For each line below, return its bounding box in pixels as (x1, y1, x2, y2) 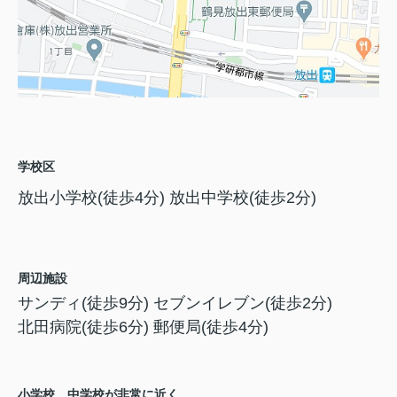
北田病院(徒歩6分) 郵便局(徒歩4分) (18, 317, 269, 336)
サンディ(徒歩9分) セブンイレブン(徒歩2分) (18, 293, 332, 312)
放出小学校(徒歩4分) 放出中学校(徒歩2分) (18, 188, 316, 206)
